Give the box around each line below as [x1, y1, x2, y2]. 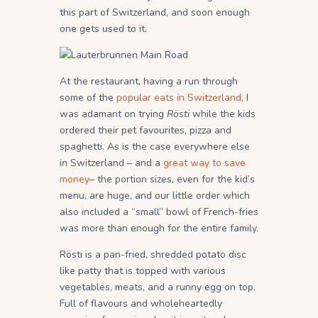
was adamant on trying [60, 107, 167, 121]
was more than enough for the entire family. [60, 221, 258, 236]
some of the [60, 91, 116, 105]
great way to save [163, 156, 246, 170]
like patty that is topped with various [60, 264, 226, 278]
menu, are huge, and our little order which [60, 189, 250, 203]
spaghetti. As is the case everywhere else [60, 140, 250, 154]
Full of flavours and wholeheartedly [60, 297, 222, 311]
